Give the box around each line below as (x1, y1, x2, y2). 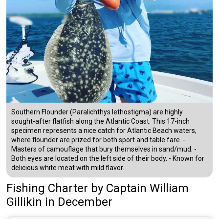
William (150, 181, 189, 196)
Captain (106, 181, 147, 196)
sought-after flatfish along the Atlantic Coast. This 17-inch (11, 117, 190, 126)
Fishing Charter (6, 181, 88, 196)
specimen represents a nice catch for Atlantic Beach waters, (11, 127, 197, 135)
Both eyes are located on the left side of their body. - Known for (11, 154, 205, 163)
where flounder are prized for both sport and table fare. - (11, 136, 186, 144)
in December (45, 195, 113, 209)
